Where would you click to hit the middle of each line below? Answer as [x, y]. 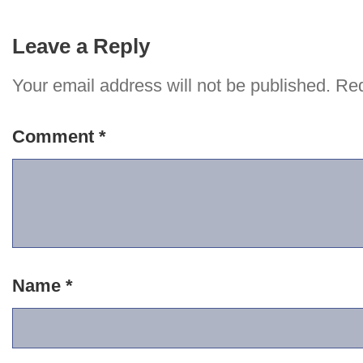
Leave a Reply [81, 46]
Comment [56, 136]
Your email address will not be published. [171, 85]
